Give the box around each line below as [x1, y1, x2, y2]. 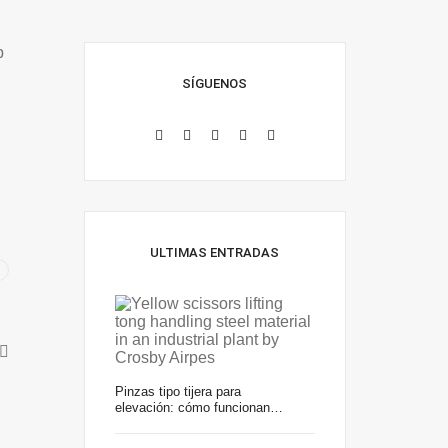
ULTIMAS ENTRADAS [150, 245, 280, 260]
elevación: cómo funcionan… [114, 400, 283, 415]
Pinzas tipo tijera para [114, 384, 241, 399]
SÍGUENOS [182, 76, 248, 91]
